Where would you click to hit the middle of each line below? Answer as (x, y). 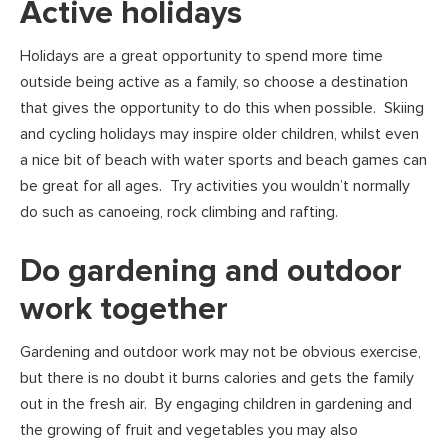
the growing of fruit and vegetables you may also (189, 430)
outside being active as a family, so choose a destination (214, 82)
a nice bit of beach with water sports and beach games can (223, 160)
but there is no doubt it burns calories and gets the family (217, 378)
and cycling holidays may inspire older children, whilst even (219, 134)
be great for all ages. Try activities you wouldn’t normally (215, 186)
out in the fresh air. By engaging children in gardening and (216, 404)
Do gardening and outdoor (211, 272)
